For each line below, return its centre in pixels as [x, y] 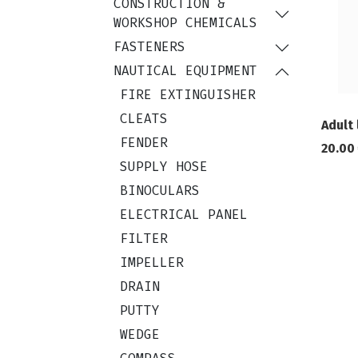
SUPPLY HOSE [164, 167]
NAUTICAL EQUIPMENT [185, 71]
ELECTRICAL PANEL [184, 215]
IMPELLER [152, 263]
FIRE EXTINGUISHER [188, 95]
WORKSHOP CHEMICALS [185, 23]
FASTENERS [149, 47]
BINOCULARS [160, 191]
